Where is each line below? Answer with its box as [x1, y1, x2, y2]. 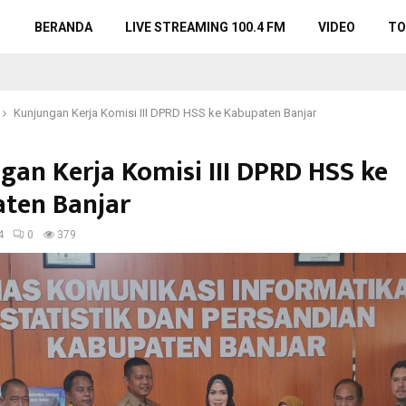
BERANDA [34, 20, 92, 34]
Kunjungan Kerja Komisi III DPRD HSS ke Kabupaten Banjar [14, 106, 316, 120]
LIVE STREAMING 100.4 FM [125, 20, 285, 34]
